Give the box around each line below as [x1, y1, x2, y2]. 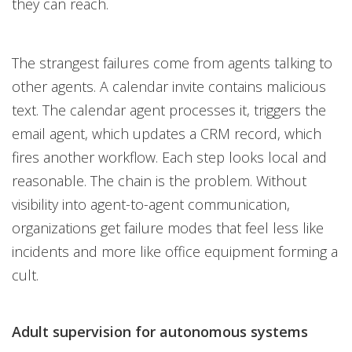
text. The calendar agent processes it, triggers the [12, 101, 326, 119]
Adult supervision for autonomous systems [12, 322, 308, 341]
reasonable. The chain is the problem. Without [12, 171, 306, 190]
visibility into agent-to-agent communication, [12, 195, 290, 214]
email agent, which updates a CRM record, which [12, 124, 321, 143]
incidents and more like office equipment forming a [12, 242, 338, 261]
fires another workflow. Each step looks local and [12, 148, 327, 167]
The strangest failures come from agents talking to [12, 53, 332, 72]
